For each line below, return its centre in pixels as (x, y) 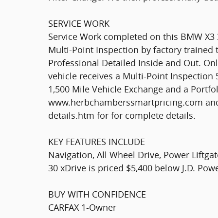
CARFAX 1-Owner (82, 207)
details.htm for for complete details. (122, 115)
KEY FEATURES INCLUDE (97, 141)
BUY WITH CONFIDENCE (97, 194)
